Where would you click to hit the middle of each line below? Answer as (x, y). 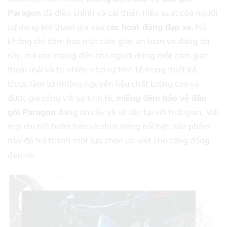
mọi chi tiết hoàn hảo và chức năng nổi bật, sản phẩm (109, 127)
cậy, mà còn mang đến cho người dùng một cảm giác (108, 56)
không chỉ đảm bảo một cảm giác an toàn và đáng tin (109, 42)
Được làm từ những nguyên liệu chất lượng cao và (103, 84)
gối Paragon (32, 112)
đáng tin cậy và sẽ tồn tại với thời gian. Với (137, 112)
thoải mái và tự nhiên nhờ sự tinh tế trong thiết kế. (103, 70)
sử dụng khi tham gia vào (57, 27)
